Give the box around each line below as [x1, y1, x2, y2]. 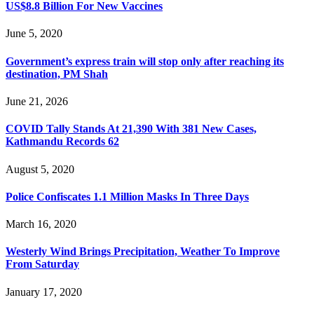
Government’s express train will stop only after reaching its [6, 55, 284, 67]
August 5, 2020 [6, 163, 74, 175]
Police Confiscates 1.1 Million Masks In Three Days [6, 190, 249, 203]
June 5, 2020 [6, 27, 62, 40]
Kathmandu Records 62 [6, 135, 119, 148]
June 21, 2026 [6, 95, 68, 107]
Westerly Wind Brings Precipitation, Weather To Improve [6, 245, 280, 258]
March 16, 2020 [6, 218, 76, 231]
